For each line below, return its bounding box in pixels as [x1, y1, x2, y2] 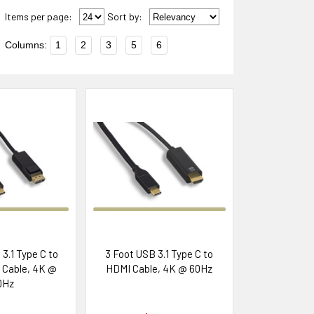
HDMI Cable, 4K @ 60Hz [106, 262, 213, 275]
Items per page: [5, 11, 72, 23]
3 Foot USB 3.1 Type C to [105, 247, 214, 261]
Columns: [5, 39, 47, 51]
